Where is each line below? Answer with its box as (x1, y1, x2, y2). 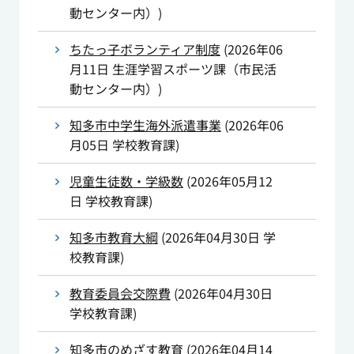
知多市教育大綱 (69, 228, 158, 247)
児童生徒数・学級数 (69, 171, 183, 191)
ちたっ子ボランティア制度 (69, 40, 220, 59)
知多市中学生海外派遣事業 (69, 115, 221, 135)
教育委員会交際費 (69, 284, 171, 303)
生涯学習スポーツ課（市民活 (111, 59, 277, 79)
